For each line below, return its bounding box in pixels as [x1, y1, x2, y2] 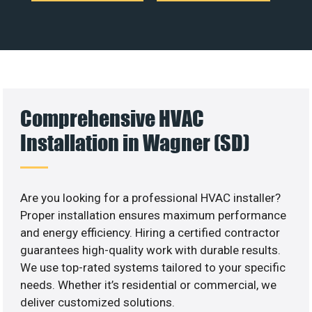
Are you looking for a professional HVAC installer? [20, 190, 281, 205]
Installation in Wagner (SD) [20, 129, 250, 155]
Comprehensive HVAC [20, 104, 205, 131]
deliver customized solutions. [20, 295, 175, 309]
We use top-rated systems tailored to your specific [20, 260, 286, 274]
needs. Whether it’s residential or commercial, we [20, 277, 277, 292]
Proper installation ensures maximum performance [20, 208, 287, 222]
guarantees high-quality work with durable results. [20, 242, 281, 257]
